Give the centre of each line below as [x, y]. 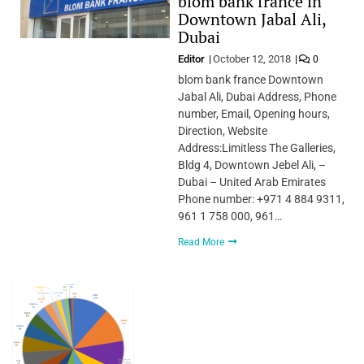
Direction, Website [222, 130]
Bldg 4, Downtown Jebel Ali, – [251, 165]
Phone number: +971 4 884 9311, [261, 199]
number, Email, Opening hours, [253, 113]
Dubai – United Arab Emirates [251, 182]
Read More [202, 242]
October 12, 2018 [251, 58]
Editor [192, 58]
